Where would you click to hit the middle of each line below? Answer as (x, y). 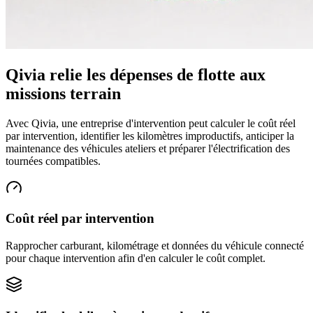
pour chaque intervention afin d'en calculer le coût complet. (136, 259)
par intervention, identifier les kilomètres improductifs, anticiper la (150, 136)
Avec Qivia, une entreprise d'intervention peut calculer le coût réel (151, 123)
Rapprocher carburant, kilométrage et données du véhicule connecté (155, 246)
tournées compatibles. (53, 161)
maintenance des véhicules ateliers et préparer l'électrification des (148, 148)
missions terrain (63, 93)
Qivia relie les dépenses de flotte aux (136, 74)
